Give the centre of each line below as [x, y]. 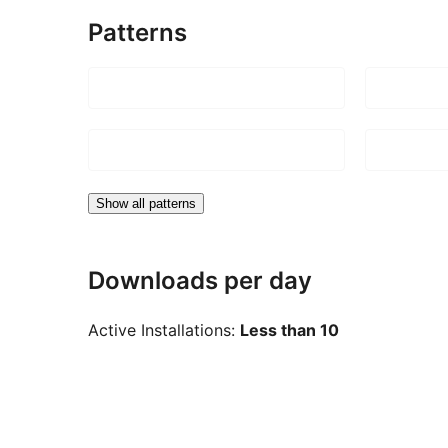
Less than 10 [289, 329]
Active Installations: [164, 329]
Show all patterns [146, 204]
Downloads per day [200, 281]
